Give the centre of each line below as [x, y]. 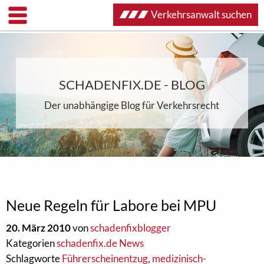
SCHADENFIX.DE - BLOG [132, 85]
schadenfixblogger [131, 228]
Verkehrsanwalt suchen [201, 14]
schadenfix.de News [100, 243]
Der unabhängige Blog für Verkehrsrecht [132, 105]
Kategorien [31, 243]
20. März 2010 [38, 228]
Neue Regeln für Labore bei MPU [111, 205]
